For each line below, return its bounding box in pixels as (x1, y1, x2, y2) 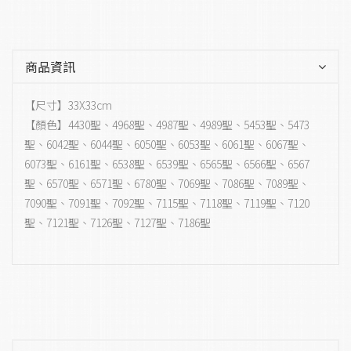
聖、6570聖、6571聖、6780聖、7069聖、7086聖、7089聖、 (24, 175, 309, 192)
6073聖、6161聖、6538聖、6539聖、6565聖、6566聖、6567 (24, 156, 309, 172)
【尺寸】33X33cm (24, 97, 112, 114)
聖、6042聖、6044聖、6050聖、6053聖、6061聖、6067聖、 (24, 136, 309, 153)
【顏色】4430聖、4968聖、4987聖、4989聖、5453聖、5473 (24, 117, 309, 133)
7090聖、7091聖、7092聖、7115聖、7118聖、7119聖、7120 (24, 195, 309, 212)
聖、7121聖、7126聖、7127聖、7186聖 (24, 215, 211, 231)
